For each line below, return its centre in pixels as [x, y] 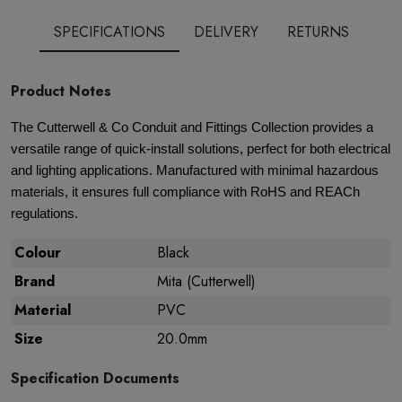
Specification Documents [95, 378]
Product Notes [61, 91]
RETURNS [318, 32]
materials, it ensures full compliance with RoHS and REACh [185, 192]
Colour [38, 253]
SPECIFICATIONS [109, 32]
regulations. [44, 214]
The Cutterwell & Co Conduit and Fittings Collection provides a [192, 127]
